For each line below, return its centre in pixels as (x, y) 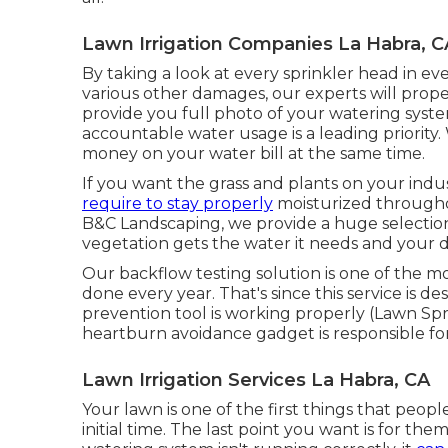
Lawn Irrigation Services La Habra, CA (256, 380)
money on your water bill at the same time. (253, 154)
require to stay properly (177, 204)
